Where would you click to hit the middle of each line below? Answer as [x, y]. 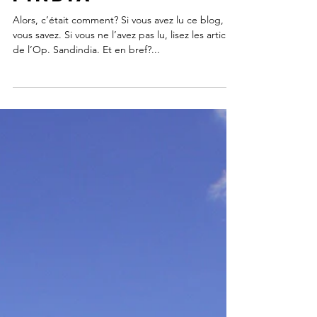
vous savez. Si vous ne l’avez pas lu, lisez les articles [125, 69]
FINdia [53, 29]
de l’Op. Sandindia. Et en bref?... [86, 83]
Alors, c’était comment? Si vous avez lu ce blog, [118, 54]
